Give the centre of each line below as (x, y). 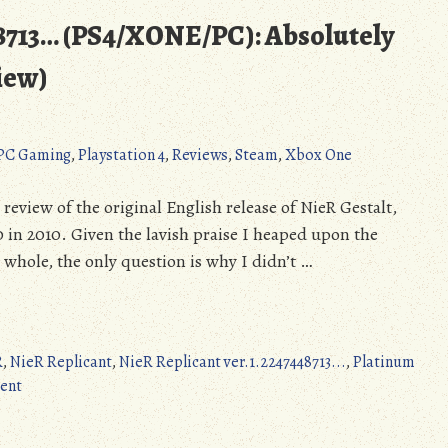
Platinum (384, 361)
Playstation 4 (121, 154)
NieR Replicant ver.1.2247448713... (232, 361)
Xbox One (318, 154)
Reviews (200, 154)
